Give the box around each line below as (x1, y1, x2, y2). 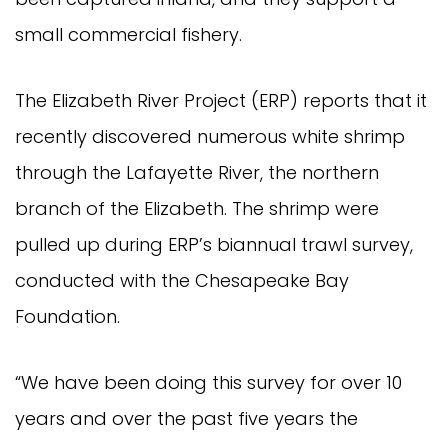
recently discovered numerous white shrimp (15, 123, 405, 149)
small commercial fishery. (15, 21, 242, 47)
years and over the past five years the (15, 405, 358, 431)
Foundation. (15, 303, 120, 329)
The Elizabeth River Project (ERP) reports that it (15, 87, 427, 113)
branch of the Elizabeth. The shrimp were (15, 195, 379, 221)
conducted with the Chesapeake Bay (15, 267, 349, 293)
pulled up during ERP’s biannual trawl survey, (15, 231, 413, 257)
